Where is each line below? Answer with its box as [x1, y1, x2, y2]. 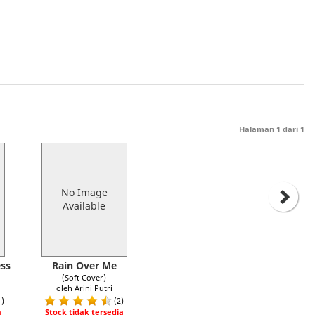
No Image [60, 186, 108, 199]
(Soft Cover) [62, 272, 107, 283]
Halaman [239, 124, 276, 134]
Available [63, 199, 106, 212]
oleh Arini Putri [56, 283, 112, 293]
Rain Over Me [51, 259, 117, 272]
